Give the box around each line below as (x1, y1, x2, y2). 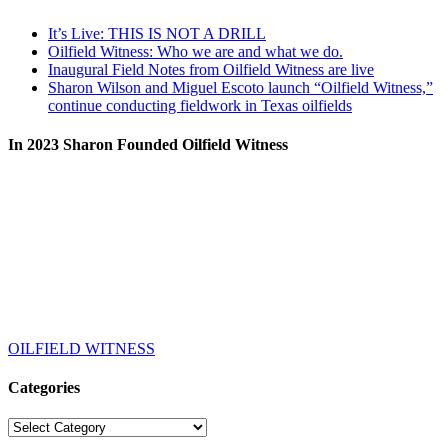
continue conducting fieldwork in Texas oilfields (48, 97, 352, 115)
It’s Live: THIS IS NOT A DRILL (48, 25, 266, 43)
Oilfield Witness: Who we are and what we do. (48, 43, 343, 61)
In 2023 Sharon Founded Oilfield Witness (8, 136, 288, 154)
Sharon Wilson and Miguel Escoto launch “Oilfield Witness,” (48, 79, 433, 97)
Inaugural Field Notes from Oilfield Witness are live (48, 61, 374, 79)
